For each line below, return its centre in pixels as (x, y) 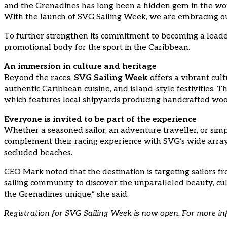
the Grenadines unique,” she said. (66, 195)
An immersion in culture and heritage (80, 67)
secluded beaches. (38, 153)
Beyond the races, (39, 78)
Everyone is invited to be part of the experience (100, 120)
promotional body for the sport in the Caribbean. (97, 48)
